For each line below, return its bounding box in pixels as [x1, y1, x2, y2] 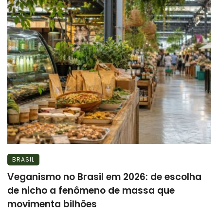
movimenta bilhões [7, 197, 97, 211]
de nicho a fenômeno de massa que [7, 183, 175, 197]
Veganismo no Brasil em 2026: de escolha [7, 170, 201, 183]
